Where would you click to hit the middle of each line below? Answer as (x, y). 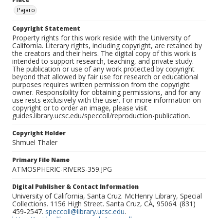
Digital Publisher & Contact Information (75, 187)
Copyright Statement (46, 29)
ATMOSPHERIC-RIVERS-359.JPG (62, 169)
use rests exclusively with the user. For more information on (107, 100)
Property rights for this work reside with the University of (101, 38)
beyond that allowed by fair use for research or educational (105, 77)
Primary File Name (41, 160)
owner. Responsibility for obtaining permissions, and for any (106, 92)
